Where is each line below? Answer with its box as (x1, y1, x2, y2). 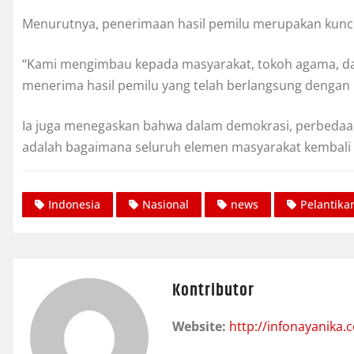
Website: (172, 317, 226, 335)
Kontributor (172, 277, 254, 304)
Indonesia (48, 196, 100, 212)
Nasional (142, 196, 189, 212)
